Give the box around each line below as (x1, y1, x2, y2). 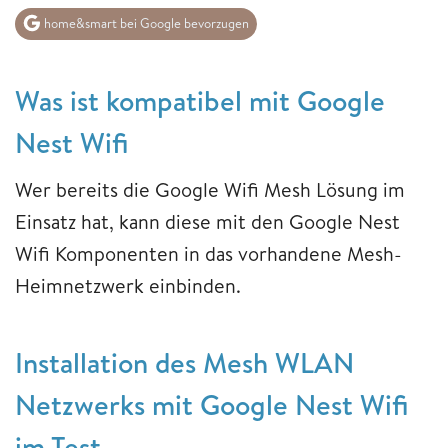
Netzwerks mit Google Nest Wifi (15, 384, 408, 424)
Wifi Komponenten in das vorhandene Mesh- (15, 239, 402, 267)
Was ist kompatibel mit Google (15, 80, 385, 120)
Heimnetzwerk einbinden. (15, 271, 241, 299)
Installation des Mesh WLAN (15, 342, 354, 382)
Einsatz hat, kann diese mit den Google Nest (15, 207, 400, 235)
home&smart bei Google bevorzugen (41, 14, 249, 33)
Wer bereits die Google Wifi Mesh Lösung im (15, 175, 405, 203)
